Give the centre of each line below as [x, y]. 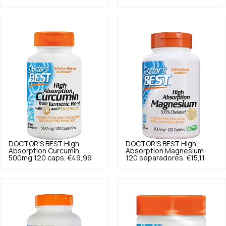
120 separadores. [155, 158]
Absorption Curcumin [44, 151]
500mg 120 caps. [37, 158]
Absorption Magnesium [165, 151]
